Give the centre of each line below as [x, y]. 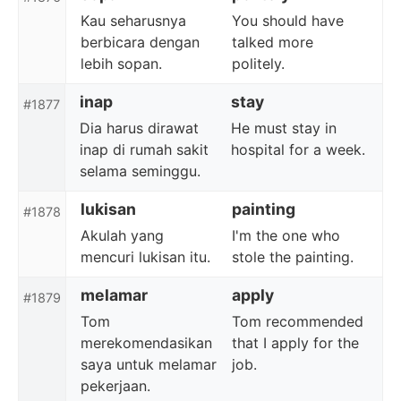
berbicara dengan [140, 42]
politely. [258, 64]
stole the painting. [292, 257]
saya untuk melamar [149, 364]
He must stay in [284, 128]
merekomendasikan [146, 343]
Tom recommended [297, 321]
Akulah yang [122, 235]
